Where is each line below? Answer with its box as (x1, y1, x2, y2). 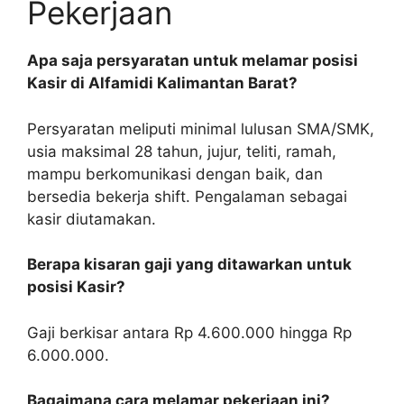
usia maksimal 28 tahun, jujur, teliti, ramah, (27, 142, 336, 161)
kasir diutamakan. (27, 209, 156, 228)
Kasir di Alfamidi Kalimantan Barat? (27, 74, 298, 93)
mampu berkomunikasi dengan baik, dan (27, 164, 323, 183)
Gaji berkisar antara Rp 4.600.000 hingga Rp (27, 323, 352, 342)
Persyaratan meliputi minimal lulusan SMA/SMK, (27, 119, 374, 138)
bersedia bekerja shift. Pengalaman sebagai (27, 187, 347, 206)
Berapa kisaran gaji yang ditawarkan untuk (27, 255, 352, 274)
